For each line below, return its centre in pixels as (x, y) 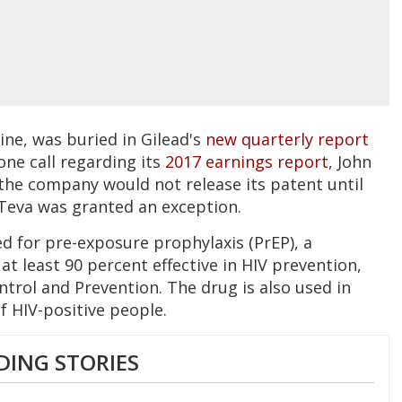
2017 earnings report (247, 161)
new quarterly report (287, 139)
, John (350, 161)
